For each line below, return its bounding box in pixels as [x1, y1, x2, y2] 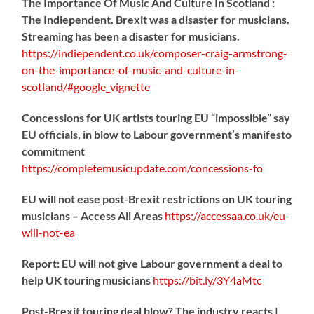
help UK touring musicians [22, 273, 153, 287]
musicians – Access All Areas [22, 208, 165, 222]
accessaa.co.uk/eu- [200, 208, 290, 222]
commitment [22, 144, 86, 158]
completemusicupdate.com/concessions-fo [57, 161, 264, 175]
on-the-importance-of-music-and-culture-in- [22, 62, 240, 76]
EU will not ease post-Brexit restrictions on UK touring [22, 191, 292, 205]
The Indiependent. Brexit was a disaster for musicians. [22, 12, 290, 26]
